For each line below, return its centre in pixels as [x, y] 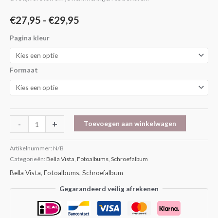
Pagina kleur [30, 37]
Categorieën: [28, 159]
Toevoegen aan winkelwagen [130, 124]
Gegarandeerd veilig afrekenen [109, 188]
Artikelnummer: [31, 148]
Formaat [24, 70]
